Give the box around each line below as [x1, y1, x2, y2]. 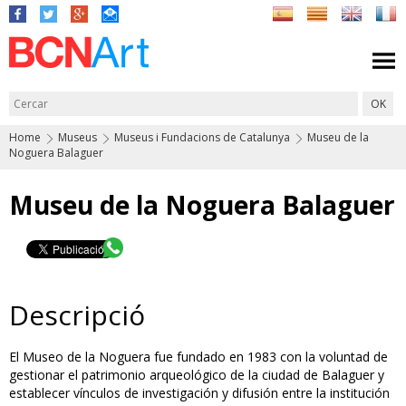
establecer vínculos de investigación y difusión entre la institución [9, 384, 390, 402]
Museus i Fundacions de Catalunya [114, 130, 290, 145]
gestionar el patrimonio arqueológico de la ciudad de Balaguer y [9, 366, 384, 384]
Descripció [9, 296, 145, 334]
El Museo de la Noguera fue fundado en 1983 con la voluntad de [9, 348, 388, 366]
